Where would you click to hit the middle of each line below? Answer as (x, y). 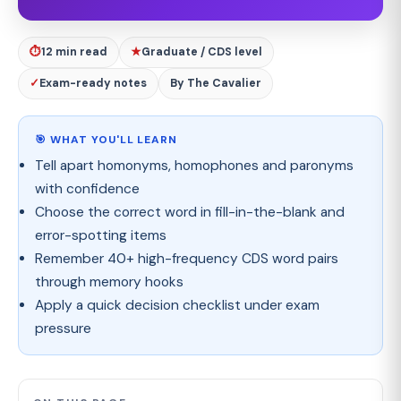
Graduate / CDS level (202, 52)
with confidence (87, 189)
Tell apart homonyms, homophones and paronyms (194, 166)
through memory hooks (109, 282)
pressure (63, 328)
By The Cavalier (216, 83)
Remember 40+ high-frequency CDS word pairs (187, 259)
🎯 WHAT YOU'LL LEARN (107, 140)
